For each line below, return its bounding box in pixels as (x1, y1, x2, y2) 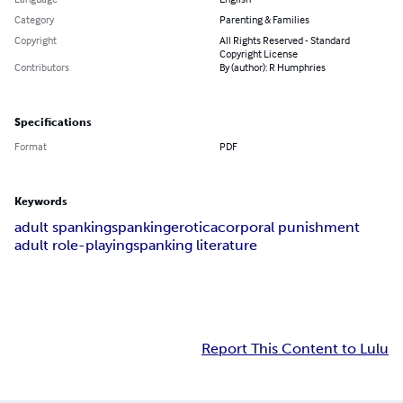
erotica (171, 219, 218, 237)
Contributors (14, 60, 69, 75)
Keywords (14, 195, 67, 209)
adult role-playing (14, 237, 133, 255)
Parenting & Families (219, 13, 309, 27)
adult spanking (14, 219, 112, 237)
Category (14, 13, 54, 27)
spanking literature (133, 237, 257, 255)
